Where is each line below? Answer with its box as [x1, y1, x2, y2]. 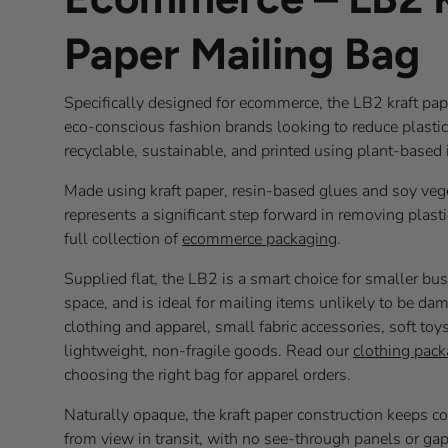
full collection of [64, 228, 182, 251]
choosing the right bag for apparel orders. [64, 364, 351, 387]
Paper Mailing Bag [64, 28, 420, 81]
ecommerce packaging [182, 228, 337, 251]
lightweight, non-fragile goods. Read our [64, 340, 353, 363]
